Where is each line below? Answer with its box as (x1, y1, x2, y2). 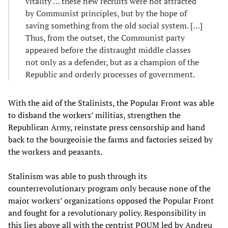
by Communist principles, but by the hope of (25, 7, 187, 19)
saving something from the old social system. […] (25, 19, 203, 31)
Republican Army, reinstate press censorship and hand (8, 121, 205, 133)
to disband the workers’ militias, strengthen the (8, 109, 181, 121)
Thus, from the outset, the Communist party (25, 32, 185, 43)
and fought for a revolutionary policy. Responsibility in (8, 207, 206, 218)
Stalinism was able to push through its (8, 170, 147, 182)
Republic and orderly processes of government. (25, 68, 195, 80)
